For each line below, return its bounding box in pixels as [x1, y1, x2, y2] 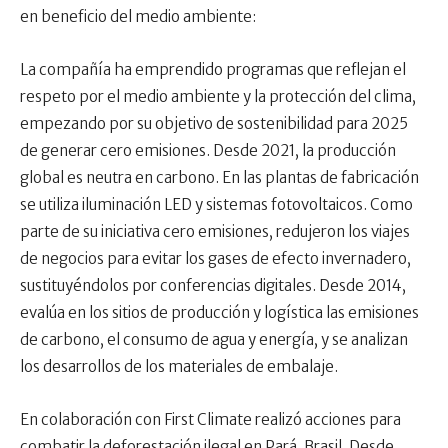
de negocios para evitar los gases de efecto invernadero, [20, 249, 411, 269]
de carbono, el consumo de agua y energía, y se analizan [20, 330, 408, 350]
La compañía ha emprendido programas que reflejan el [20, 60, 406, 80]
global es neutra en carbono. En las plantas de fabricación [20, 168, 419, 188]
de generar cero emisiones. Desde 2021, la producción [20, 141, 396, 161]
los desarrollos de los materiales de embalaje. [20, 357, 338, 377]
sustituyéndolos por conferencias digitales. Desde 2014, [20, 276, 406, 296]
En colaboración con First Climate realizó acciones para [20, 410, 401, 430]
